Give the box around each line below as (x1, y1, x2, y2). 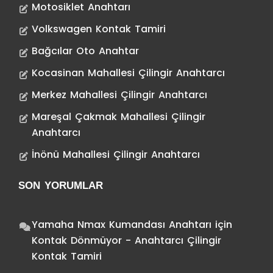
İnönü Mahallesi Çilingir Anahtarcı (32, 147, 200, 161)
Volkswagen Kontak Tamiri (32, 21, 166, 36)
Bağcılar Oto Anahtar (32, 43, 139, 58)
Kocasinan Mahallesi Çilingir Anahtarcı (32, 65, 225, 80)
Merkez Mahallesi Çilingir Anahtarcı (32, 87, 207, 102)
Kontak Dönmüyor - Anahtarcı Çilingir (32, 233, 221, 247)
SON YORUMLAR (18, 179, 103, 191)
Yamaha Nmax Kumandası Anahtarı (32, 217, 211, 232)
